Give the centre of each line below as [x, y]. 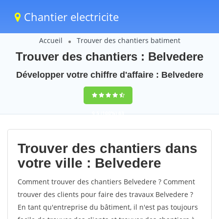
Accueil [51, 40]
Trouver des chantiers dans [108, 148]
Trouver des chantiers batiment [128, 40]
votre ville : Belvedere [89, 163]
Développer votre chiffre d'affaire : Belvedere [109, 75]
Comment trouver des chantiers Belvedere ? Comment [106, 182]
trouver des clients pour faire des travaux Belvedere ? [105, 194]
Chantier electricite [70, 17]
